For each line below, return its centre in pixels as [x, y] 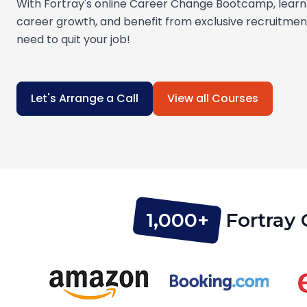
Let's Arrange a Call [85, 98]
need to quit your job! [73, 39]
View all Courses [213, 98]
